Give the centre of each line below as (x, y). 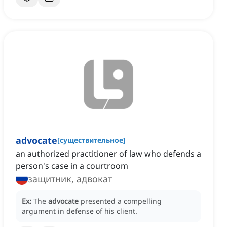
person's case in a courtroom (72, 166)
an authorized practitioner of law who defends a (108, 154)
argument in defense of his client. (80, 211)
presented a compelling (121, 201)
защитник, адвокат (70, 179)
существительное (91, 140)
